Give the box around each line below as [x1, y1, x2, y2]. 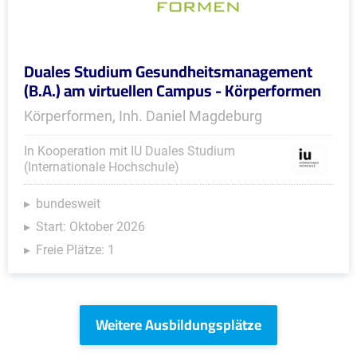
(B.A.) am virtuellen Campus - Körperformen [24, 76, 321, 105]
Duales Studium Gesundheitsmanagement [24, 57, 312, 86]
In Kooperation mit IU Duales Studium [24, 143, 235, 159]
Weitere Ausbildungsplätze [96, 312, 261, 338]
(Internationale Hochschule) [24, 159, 179, 175]
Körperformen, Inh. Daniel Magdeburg [24, 108, 262, 124]
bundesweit [36, 196, 100, 211]
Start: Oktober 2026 [36, 219, 145, 234]
